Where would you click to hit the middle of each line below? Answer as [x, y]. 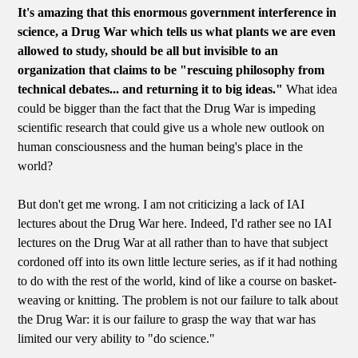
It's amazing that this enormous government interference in [177, 12]
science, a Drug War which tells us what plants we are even [177, 31]
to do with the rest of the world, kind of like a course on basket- [177, 280]
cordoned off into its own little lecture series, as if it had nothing [178, 261]
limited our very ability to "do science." [117, 338]
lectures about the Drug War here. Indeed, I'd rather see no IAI [175, 223]
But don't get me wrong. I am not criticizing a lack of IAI [161, 204]
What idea [310, 89]
